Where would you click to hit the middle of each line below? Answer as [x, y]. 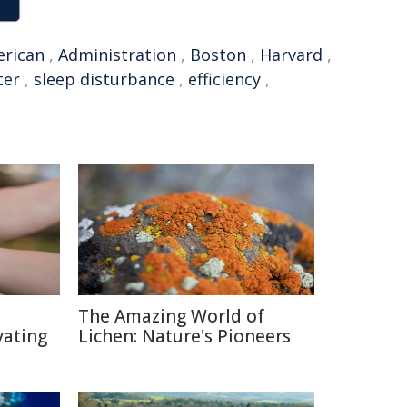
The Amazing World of [171, 316]
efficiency [224, 79]
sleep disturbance [104, 79]
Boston [218, 55]
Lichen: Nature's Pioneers [184, 336]
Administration [117, 55]
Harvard [291, 55]
